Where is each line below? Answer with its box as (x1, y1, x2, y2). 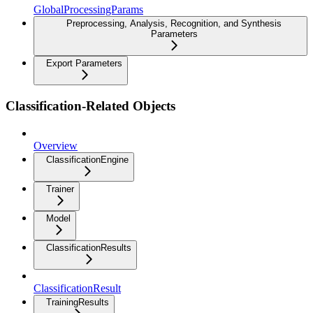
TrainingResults (46, 296, 109, 307)
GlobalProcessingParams (34, 3, 143, 16)
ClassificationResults (46, 242, 131, 253)
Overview (34, 139, 78, 152)
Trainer (46, 183, 74, 194)
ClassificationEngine (46, 154, 129, 165)
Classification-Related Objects (6, 98, 175, 113)
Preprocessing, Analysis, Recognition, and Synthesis (66, 18, 282, 29)
